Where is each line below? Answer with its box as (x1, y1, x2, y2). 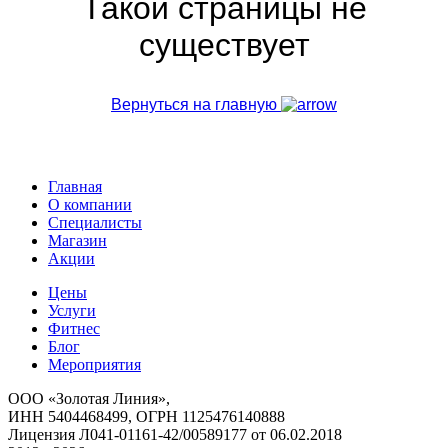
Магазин (48, 232, 107, 250)
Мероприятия (48, 356, 141, 374)
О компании (48, 196, 132, 214)
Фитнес (48, 320, 100, 338)
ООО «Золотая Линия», (8, 390, 170, 408)
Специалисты (48, 214, 142, 232)
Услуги (48, 302, 96, 320)
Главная (48, 178, 102, 196)
